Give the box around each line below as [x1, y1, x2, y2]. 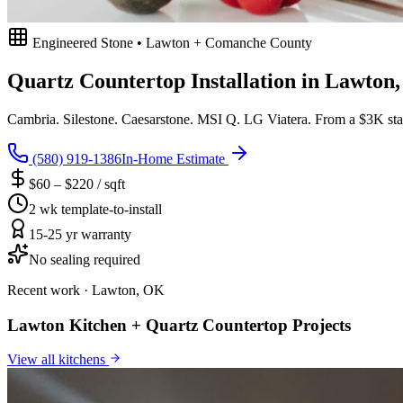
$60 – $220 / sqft [29, 175, 125, 192]
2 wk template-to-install [29, 201, 162, 217]
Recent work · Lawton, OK [7, 282, 165, 298]
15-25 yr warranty [29, 226, 131, 242]
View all [7, 352, 58, 368]
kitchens [58, 352, 105, 368]
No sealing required [29, 251, 140, 267]
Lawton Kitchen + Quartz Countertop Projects [7, 315, 351, 335]
